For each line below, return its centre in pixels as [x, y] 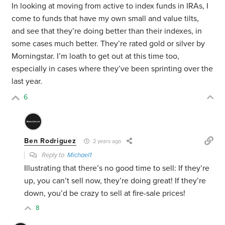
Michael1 [80, 155]
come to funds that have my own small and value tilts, [105, 19]
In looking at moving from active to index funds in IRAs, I [110, 6]
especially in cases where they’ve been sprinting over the [113, 69]
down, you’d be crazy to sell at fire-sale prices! [105, 194]
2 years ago [106, 142]
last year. [27, 82]
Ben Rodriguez [50, 141]
